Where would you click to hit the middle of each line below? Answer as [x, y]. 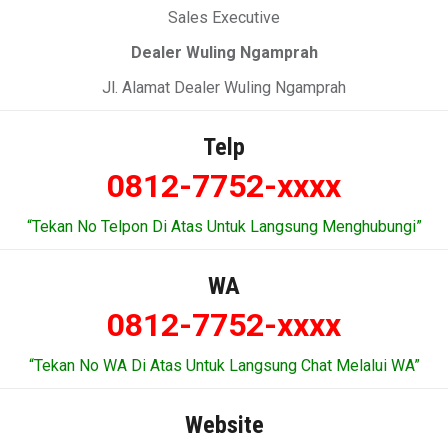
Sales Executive [224, 17]
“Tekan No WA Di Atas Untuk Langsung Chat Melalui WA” [224, 365]
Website [224, 425]
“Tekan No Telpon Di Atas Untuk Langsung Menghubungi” [224, 226]
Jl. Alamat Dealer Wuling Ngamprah [224, 87]
